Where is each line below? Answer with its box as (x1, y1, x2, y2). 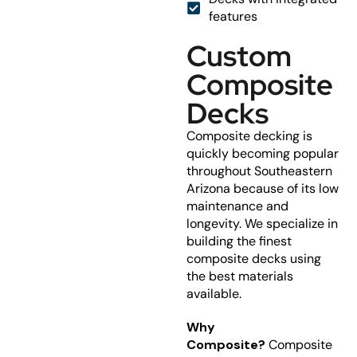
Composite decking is (186, 127, 312, 144)
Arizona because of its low (186, 180, 339, 197)
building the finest (186, 233, 292, 249)
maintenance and (186, 198, 288, 214)
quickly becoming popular (186, 145, 339, 162)
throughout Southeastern (186, 163, 332, 179)
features (208, 8, 257, 25)
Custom (186, 37, 292, 75)
